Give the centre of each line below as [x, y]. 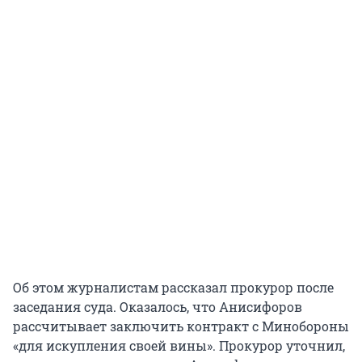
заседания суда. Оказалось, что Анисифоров [158, 307]
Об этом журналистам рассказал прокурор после [173, 288]
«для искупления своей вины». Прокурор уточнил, [179, 346]
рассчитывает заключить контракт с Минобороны [181, 326]
